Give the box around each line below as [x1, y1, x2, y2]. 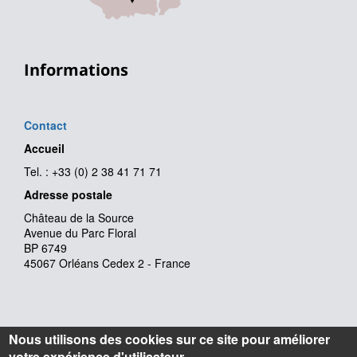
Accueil [24, 140, 65, 157]
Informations [24, 59, 128, 81]
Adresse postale [24, 186, 112, 203]
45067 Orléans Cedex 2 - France [24, 255, 190, 272]
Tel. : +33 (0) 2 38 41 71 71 [24, 163, 162, 180]
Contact [24, 117, 67, 134]
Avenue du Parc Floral [24, 225, 136, 241]
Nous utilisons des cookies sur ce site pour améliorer [9, 330, 331, 348]
